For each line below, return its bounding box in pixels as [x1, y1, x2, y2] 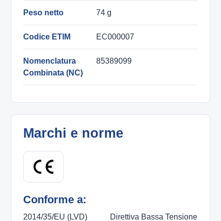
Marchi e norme [23, 126, 124, 141]
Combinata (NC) [23, 69, 83, 77]
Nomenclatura [23, 57, 76, 66]
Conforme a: [23, 193, 87, 206]
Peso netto [23, 8, 64, 17]
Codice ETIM [23, 33, 71, 41]
